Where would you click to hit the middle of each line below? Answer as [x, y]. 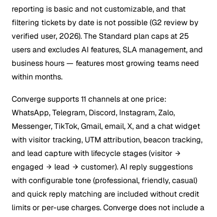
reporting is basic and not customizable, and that [99, 9]
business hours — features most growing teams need [105, 63]
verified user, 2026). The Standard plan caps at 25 [100, 36]
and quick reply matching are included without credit [105, 194]
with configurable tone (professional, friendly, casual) [104, 180]
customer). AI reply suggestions [137, 167]
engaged [28, 167]
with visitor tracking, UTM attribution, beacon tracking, [107, 139]
